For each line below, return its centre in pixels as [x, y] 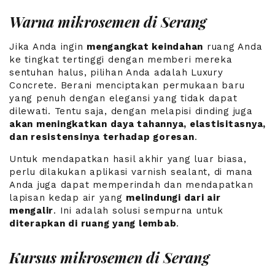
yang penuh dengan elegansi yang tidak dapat [123, 98]
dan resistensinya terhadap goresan [102, 137]
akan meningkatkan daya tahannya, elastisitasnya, [137, 124]
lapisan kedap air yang [68, 197]
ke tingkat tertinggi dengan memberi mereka [121, 59]
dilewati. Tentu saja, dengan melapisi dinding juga [131, 111]
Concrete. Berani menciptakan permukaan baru [127, 85]
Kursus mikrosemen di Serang [109, 257]
